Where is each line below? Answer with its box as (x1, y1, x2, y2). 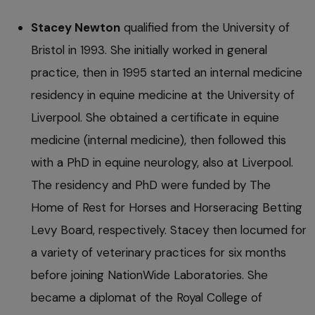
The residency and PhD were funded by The (31, 176, 271, 193)
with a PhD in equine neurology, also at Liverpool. (31, 154, 297, 170)
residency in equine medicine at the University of (31, 86, 295, 103)
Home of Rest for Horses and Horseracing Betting (31, 199, 302, 215)
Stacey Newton (31, 19, 120, 35)
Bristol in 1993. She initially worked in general (31, 41, 267, 58)
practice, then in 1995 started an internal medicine (31, 64, 302, 80)
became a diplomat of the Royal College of (31, 289, 262, 305)
